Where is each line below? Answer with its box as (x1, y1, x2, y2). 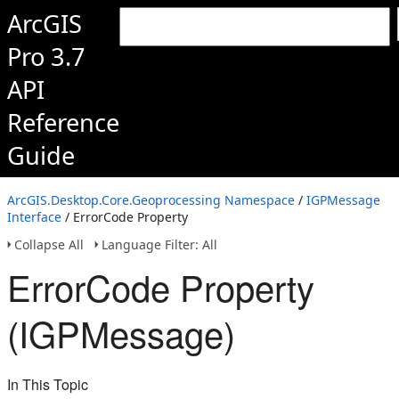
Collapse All (14, 236, 84, 253)
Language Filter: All (102, 236, 217, 253)
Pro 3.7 (7, 40, 85, 73)
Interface (7, 208, 61, 225)
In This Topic (7, 374, 88, 395)
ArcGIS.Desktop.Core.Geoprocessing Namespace (7, 191, 295, 208)
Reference (7, 106, 119, 139)
